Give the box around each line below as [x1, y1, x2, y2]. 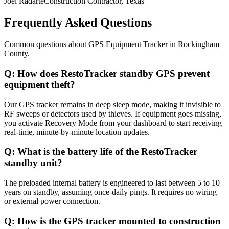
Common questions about [4, 40, 88, 49]
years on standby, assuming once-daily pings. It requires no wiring [4, 187, 217, 196]
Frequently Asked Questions [4, 16, 152, 30]
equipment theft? [4, 79, 75, 90]
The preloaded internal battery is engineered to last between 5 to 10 [4, 178, 220, 187]
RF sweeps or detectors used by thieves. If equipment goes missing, [4, 109, 221, 118]
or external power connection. [4, 196, 100, 205]
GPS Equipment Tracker [88, 40, 168, 49]
